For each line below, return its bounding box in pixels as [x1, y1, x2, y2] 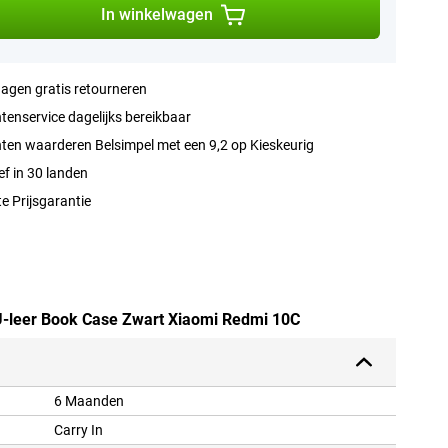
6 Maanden [54, 393, 124, 410]
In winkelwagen [100, 5, 213, 24]
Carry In [54, 422, 103, 439]
